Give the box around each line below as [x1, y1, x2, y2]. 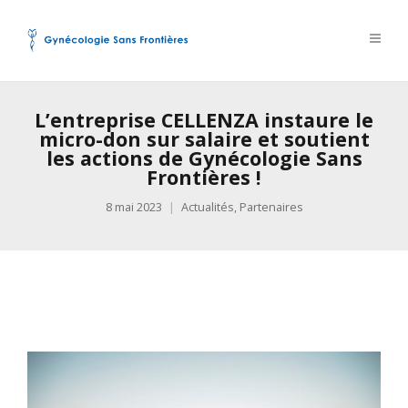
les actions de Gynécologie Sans [46, 145, 362, 171]
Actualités [180, 199, 234, 215]
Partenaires [239, 199, 303, 215]
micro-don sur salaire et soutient [38, 126, 370, 152]
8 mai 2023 [105, 199, 162, 215]
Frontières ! [147, 164, 261, 190]
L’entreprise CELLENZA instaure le [35, 107, 373, 133]
